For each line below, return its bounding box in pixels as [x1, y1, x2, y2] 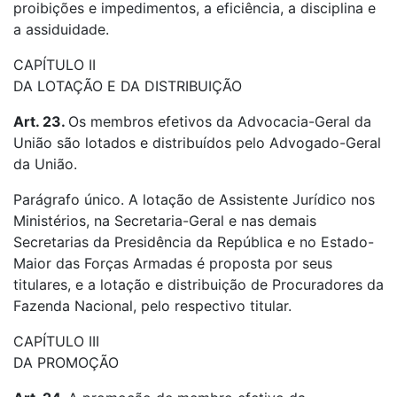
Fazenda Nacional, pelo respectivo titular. [13, 297, 292, 315]
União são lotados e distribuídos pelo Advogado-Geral [13, 134, 381, 152]
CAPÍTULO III [13, 332, 99, 350]
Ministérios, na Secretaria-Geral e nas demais [13, 212, 316, 230]
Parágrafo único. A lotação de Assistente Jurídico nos [13, 191, 375, 208]
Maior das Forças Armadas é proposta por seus [13, 254, 332, 272]
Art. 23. [13, 113, 68, 130]
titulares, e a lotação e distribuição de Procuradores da [13, 276, 384, 293]
